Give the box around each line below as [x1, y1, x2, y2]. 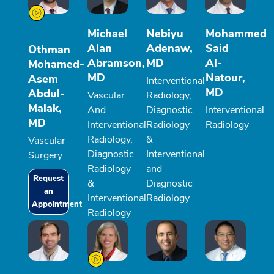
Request [33, 172, 64, 184]
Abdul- [28, 86, 65, 101]
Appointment [32, 198, 82, 210]
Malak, [28, 100, 62, 116]
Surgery [28, 148, 62, 162]
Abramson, [87, 55, 145, 70]
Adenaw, [146, 40, 193, 56]
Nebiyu [146, 26, 183, 41]
